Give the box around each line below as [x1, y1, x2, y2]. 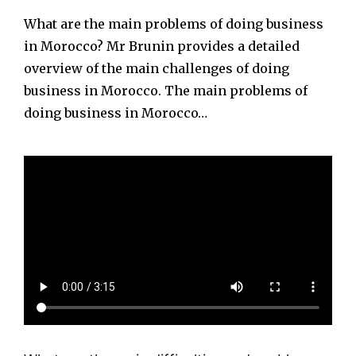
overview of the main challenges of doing [24, 60, 289, 77]
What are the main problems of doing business [24, 16, 323, 33]
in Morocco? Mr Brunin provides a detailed [24, 38, 300, 55]
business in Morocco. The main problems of [24, 83, 308, 99]
